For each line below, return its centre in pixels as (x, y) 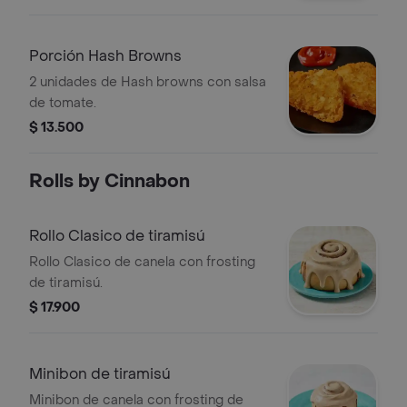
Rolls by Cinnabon (109, 182)
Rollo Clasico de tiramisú (117, 236)
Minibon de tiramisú (100, 374)
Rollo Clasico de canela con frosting (142, 262)
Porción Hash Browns (105, 56)
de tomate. (63, 103)
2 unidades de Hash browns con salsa (148, 82)
